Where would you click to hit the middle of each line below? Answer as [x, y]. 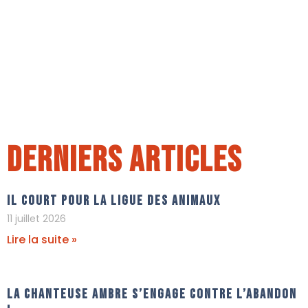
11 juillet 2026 [36, 218]
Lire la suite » [42, 239]
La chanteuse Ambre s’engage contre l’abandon [152, 294]
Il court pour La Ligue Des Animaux [114, 200]
